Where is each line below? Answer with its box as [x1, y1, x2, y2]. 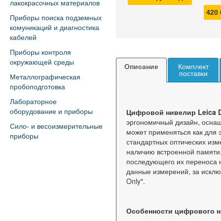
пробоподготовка [10, 83, 65, 91]
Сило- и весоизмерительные [10, 122, 103, 130]
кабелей [10, 34, 37, 41]
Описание [124, 63, 158, 71]
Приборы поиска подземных [10, 14, 102, 22]
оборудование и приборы [10, 108, 93, 115]
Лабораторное [10, 98, 57, 106]
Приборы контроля [10, 48, 71, 56]
